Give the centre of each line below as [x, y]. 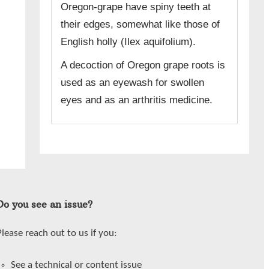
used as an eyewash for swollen [133, 83]
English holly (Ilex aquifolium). [128, 42]
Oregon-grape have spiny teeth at [136, 7]
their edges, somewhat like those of [141, 25]
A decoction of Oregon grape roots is [143, 65]
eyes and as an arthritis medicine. [137, 100]
